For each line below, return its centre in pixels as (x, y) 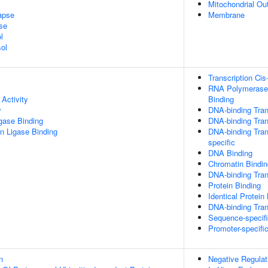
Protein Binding (234, 185)
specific (222, 142)
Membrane (226, 15)
